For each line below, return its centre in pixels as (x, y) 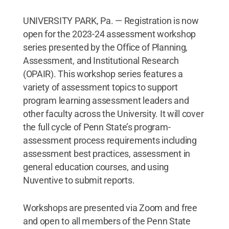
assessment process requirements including (110, 140)
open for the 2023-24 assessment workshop (109, 34)
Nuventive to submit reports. (79, 180)
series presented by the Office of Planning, (105, 47)
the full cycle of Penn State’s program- (97, 127)
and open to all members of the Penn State (107, 221)
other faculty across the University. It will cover (113, 114)
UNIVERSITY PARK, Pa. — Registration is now (111, 21)
